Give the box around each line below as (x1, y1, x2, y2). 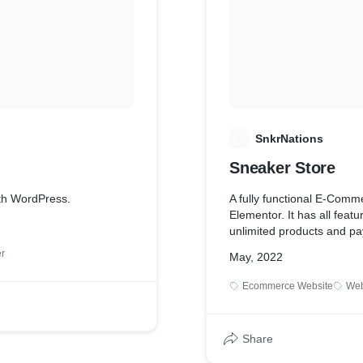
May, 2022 (229, 250, 283, 263)
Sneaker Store (229, 159, 335, 177)
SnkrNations (255, 132, 323, 145)
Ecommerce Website (242, 280, 333, 292)
